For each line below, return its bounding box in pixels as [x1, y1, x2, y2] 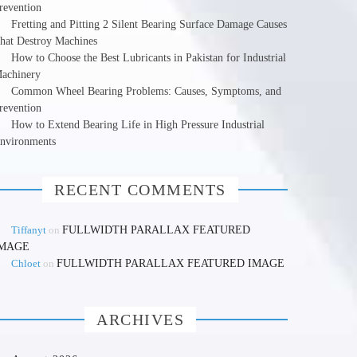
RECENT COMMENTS [54, 181, 226, 198]
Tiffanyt [11, 224, 46, 236]
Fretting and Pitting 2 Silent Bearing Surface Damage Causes [11, 18, 287, 30]
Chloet [11, 257, 41, 269]
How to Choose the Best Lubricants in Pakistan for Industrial [11, 52, 286, 64]
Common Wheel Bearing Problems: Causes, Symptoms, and [11, 85, 281, 97]
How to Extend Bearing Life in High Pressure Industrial [11, 119, 265, 131]
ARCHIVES [96, 311, 184, 328]
